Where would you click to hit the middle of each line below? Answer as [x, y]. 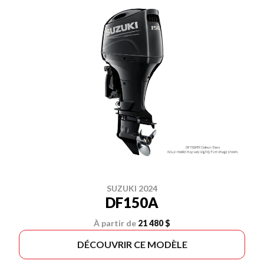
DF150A [132, 202]
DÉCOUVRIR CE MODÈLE [132, 244]
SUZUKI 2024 [132, 188]
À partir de [115, 223]
